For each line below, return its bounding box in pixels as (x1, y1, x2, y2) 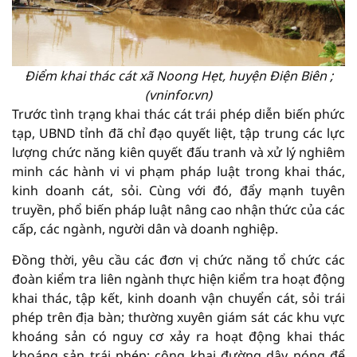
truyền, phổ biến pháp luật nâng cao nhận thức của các (12, 200, 345, 218)
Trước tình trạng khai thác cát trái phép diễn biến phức (12, 104, 345, 123)
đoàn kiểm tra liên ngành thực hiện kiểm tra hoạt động (12, 269, 345, 288)
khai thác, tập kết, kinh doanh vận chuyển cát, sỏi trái (12, 288, 345, 307)
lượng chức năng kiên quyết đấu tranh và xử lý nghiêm (12, 143, 345, 161)
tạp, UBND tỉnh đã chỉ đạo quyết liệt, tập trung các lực (12, 124, 345, 142)
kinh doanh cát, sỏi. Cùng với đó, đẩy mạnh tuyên (12, 181, 345, 199)
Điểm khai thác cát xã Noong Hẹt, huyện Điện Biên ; (24, 66, 333, 84)
